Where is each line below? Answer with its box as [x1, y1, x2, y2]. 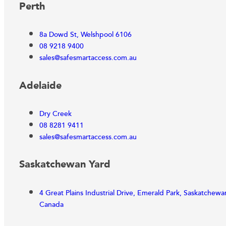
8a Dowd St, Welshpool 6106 [39, 29, 132, 41]
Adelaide [19, 77, 62, 94]
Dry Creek [39, 108, 72, 120]
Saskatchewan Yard [19, 156, 110, 173]
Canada [39, 199, 64, 210]
